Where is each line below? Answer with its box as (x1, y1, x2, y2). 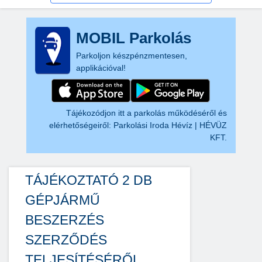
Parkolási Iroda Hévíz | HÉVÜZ (113, 120, 227, 130)
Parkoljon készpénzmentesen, (75, 51, 187, 60)
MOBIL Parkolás (75, 29, 191, 47)
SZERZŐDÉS (25, 232, 107, 247)
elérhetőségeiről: (49, 120, 114, 130)
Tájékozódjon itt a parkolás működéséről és (66, 108, 227, 118)
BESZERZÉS (25, 212, 104, 227)
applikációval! (75, 63, 126, 73)
